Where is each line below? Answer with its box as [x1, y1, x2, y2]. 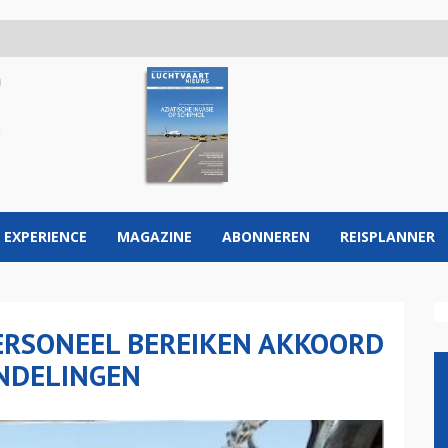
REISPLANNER [340, 227, 435, 246]
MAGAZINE [117, 227, 192, 246]
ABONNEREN [222, 227, 310, 246]
